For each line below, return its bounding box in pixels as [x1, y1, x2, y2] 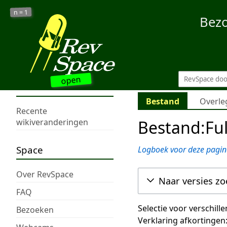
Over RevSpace [16, 168, 73, 180]
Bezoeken [16, 204, 54, 215]
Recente [16, 105, 47, 117]
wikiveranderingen [16, 117, 88, 128]
